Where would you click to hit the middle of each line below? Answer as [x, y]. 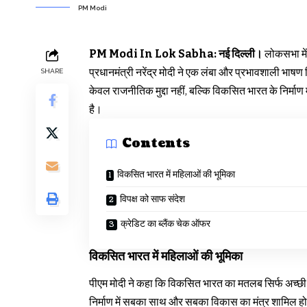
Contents [156, 144]
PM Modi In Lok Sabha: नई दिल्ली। [176, 53]
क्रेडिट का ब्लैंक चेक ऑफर [165, 223]
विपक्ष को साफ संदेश [152, 199]
